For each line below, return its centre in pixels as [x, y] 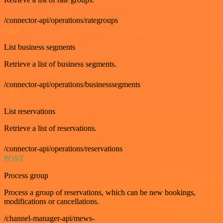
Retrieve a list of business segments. [60, 64]
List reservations [30, 111]
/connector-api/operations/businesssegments [72, 84]
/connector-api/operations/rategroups [61, 20]
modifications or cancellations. [52, 201]
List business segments [40, 47]
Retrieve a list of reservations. [50, 128]
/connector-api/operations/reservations [63, 148]
